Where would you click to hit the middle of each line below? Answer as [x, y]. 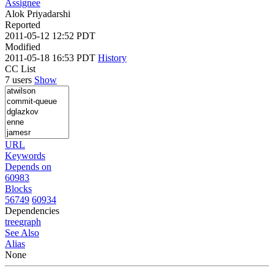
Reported [23, 24]
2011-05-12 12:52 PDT [50, 35]
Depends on [28, 166]
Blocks [18, 188]
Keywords [25, 155]
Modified [23, 46]
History [112, 57]
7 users [20, 80]
